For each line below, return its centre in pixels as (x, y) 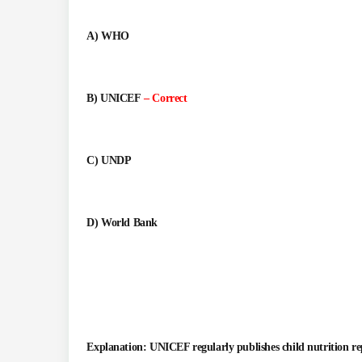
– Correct (166, 99)
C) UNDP (109, 161)
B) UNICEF (116, 99)
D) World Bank (122, 223)
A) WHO (108, 36)
